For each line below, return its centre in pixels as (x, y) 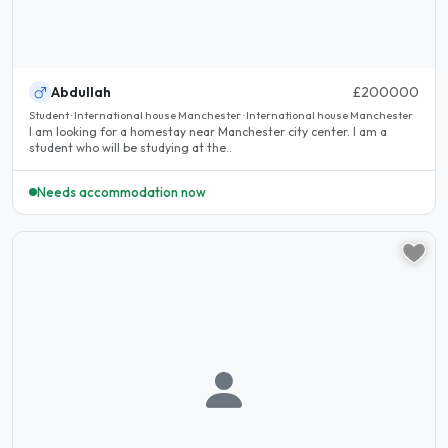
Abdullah (81, 92)
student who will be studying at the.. (130, 148)
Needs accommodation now (121, 191)
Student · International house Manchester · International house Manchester (221, 115)
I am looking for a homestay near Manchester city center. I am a (208, 132)
